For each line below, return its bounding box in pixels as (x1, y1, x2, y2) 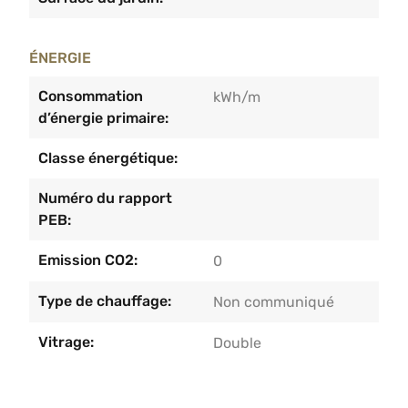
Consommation (38, 87, 143, 105)
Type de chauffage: (38, 291, 171, 310)
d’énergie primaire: (38, 108, 168, 127)
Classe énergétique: (38, 148, 178, 167)
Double (213, 333, 261, 352)
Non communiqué (213, 292, 334, 311)
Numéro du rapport (38, 189, 172, 207)
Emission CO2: (38, 250, 138, 269)
